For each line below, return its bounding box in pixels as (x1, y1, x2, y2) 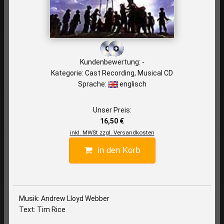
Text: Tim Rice (19, 205, 66, 213)
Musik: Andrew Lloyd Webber (19, 194, 110, 202)
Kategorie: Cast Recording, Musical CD (51, 68, 173, 77)
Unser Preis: (92, 105, 131, 114)
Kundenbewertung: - (79, 57, 144, 66)
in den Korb (92, 145, 140, 155)
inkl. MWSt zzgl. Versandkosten (69, 128, 154, 136)
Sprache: (77, 79, 108, 88)
